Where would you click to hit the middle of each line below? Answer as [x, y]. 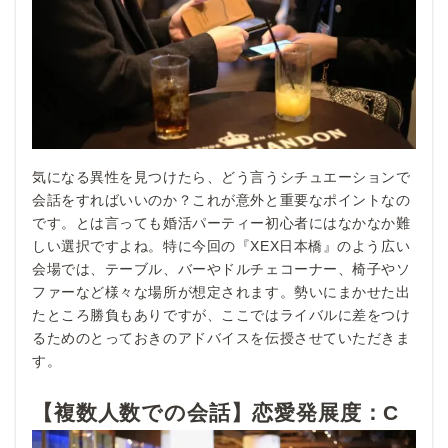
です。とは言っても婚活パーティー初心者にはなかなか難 [221, 222]
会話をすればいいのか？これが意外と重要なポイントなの [221, 199]
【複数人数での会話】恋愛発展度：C [216, 412]
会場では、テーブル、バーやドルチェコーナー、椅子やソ [221, 268]
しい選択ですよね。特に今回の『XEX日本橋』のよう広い [221, 245]
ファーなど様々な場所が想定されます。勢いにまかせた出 [221, 291]
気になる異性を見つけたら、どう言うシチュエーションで [221, 176]
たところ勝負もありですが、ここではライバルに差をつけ [221, 314]
